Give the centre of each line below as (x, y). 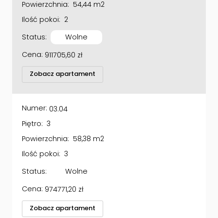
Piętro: (32, 112)
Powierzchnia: (45, 127)
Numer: (35, 97)
